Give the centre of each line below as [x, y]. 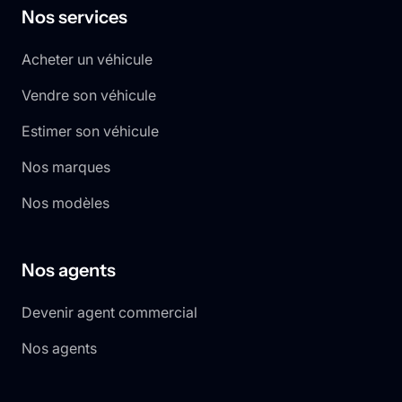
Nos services [74, 17]
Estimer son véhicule [90, 131]
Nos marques [66, 166]
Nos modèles [66, 202]
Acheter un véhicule [87, 59]
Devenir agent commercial [109, 312]
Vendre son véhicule [89, 95]
